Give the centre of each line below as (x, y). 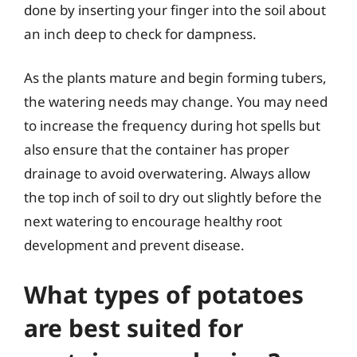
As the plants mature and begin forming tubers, (175, 78)
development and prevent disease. (134, 245)
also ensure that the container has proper (157, 149)
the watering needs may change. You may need (176, 102)
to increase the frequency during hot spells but (172, 126)
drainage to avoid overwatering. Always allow (167, 173)
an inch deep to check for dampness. (140, 33)
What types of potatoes (164, 294)
